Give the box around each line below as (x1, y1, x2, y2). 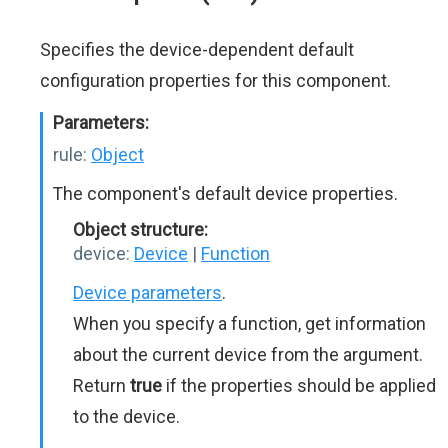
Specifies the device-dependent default (40, 39, 354, 60)
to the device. (73, 406, 180, 427)
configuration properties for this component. (40, 70, 391, 91)
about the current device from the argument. (73, 344, 423, 365)
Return (73, 375, 130, 396)
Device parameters (73, 282, 222, 303)
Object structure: (73, 219, 208, 240)
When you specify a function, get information (73, 313, 426, 334)
